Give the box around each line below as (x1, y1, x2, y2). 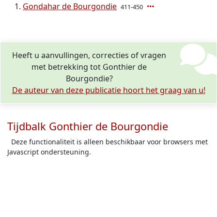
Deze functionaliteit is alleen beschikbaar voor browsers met (7, 137, 208, 146)
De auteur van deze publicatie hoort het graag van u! (12, 85, 205, 95)
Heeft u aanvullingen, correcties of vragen (12, 50, 167, 61)
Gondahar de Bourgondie (23, 1, 117, 12)
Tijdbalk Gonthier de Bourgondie (7, 119, 168, 133)
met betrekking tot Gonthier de (31, 62, 147, 72)
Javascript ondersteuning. (7, 147, 91, 156)
